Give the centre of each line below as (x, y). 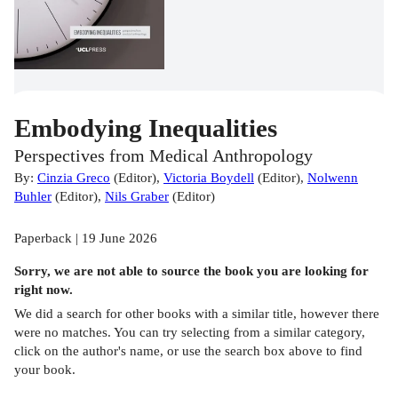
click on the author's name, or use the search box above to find (188, 350)
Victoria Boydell (209, 178)
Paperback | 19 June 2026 (86, 238)
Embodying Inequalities (146, 128)
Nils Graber (137, 196)
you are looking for (311, 271)
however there (340, 313)
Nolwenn (333, 178)
